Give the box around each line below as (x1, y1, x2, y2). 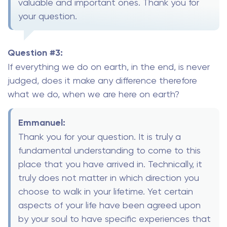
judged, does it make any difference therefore (8, 75, 197, 86)
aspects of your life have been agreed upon (18, 199, 201, 210)
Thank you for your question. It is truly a (18, 131, 181, 142)
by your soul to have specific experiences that (18, 213, 211, 224)
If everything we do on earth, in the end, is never (8, 61, 210, 72)
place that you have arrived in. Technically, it (18, 158, 202, 169)
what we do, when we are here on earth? (8, 89, 179, 100)
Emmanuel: (18, 117, 65, 128)
